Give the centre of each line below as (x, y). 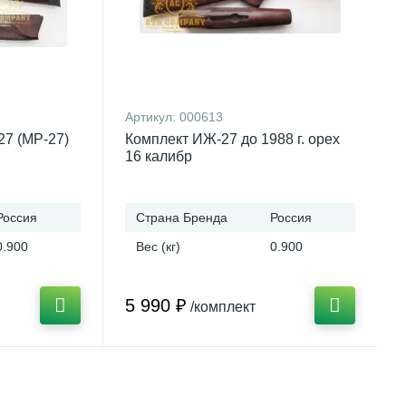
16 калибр (159, 156)
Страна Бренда (182, 217)
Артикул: (152, 117)
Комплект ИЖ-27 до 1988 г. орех (232, 139)
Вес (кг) (158, 246)
